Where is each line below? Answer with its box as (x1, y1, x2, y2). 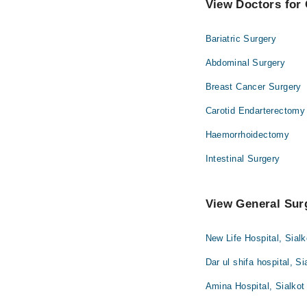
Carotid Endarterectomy (205, 106, 306, 116)
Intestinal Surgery (205, 153, 280, 164)
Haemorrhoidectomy (205, 130, 290, 140)
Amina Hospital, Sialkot (205, 281, 305, 291)
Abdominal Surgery (205, 58, 286, 68)
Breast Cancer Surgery (205, 82, 302, 92)
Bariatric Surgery (205, 34, 277, 44)
